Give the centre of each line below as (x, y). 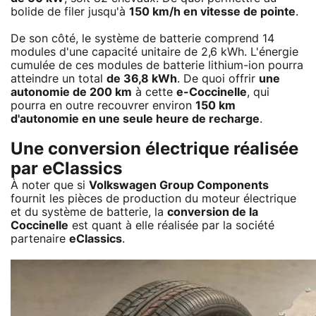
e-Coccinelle (212, 92)
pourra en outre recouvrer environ (103, 105)
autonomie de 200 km (71, 92)
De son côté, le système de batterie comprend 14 (142, 38)
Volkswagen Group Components (179, 185)
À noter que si (50, 185)
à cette (154, 92)
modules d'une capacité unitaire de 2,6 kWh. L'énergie (154, 52)
